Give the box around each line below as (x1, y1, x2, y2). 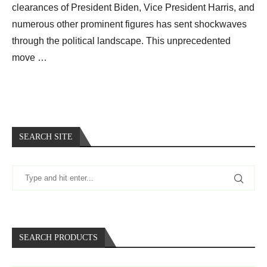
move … (12, 52, 47, 63)
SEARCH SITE (19, 132, 73, 142)
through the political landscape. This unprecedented (12, 36, 231, 46)
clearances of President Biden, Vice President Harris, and (12, 2, 254, 13)
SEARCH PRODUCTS (19, 233, 98, 243)
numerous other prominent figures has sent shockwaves (12, 19, 247, 30)
